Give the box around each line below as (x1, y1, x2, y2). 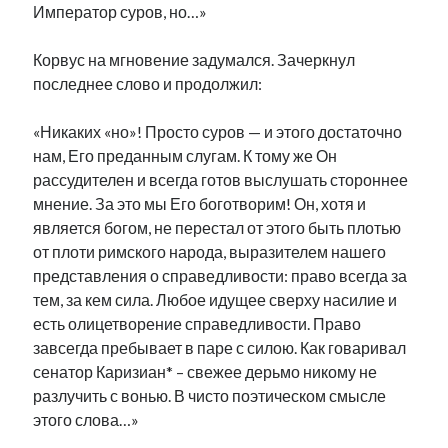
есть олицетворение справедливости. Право (33, 314, 362, 333)
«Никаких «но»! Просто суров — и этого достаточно (33, 122, 403, 141)
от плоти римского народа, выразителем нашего (33, 242, 387, 261)
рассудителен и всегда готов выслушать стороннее (33, 170, 409, 189)
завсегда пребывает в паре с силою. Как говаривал (33, 338, 407, 357)
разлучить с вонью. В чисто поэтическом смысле (33, 386, 387, 405)
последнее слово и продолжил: (33, 74, 263, 93)
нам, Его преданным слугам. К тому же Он (33, 146, 338, 165)
